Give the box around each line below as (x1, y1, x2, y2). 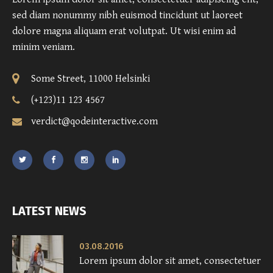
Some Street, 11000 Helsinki (31, 73, 150, 85)
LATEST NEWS (12, 204, 87, 219)
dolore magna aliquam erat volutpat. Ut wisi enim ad (12, 25, 236, 38)
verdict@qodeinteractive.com (31, 115, 158, 128)
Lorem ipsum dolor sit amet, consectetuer (79, 255, 261, 268)
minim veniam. (12, 41, 75, 54)
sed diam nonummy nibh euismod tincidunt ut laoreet (12, 9, 243, 22)
